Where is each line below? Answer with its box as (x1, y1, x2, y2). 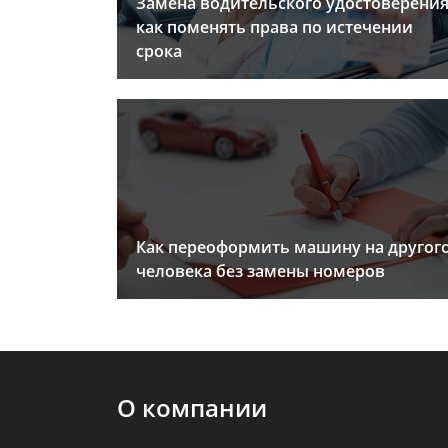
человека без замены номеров (136, 260, 385, 283)
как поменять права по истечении (136, 16, 413, 39)
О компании (117, 391, 267, 425)
